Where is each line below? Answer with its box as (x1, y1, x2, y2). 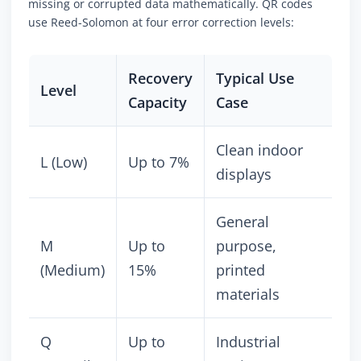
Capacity (128, 93, 187, 113)
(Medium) (40, 260, 105, 280)
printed (216, 260, 265, 280)
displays (216, 164, 272, 185)
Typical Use (216, 68, 294, 89)
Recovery (128, 68, 193, 89)
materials (216, 284, 280, 305)
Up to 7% (128, 152, 189, 172)
